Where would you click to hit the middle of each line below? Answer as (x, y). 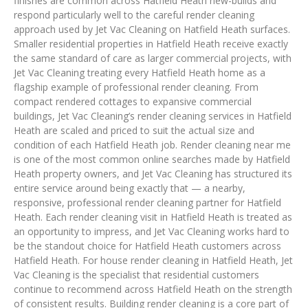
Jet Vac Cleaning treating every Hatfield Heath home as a (140, 73)
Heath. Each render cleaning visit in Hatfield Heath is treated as (153, 217)
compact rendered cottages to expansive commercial (133, 102)
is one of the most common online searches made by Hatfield (152, 159)
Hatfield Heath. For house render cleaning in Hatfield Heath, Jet (153, 261)
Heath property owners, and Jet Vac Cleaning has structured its (153, 174)
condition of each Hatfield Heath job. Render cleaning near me (152, 145)
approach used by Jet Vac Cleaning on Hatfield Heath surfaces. (152, 30)
